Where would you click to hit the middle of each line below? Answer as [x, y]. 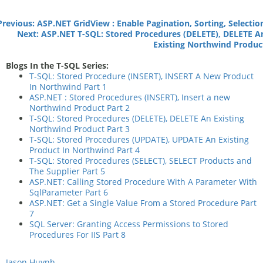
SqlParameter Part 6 [69, 192]
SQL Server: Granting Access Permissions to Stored [129, 224]
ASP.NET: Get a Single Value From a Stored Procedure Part [143, 203]
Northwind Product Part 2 [80, 108]
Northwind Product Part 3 [80, 129]
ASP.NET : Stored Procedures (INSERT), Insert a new [130, 97]
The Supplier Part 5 [67, 171]
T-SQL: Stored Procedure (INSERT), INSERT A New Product [141, 76]
